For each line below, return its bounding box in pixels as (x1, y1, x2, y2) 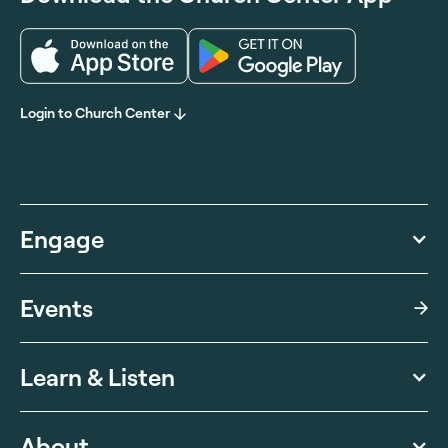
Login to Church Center (20, 104, 170, 122)
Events (20, 293, 93, 324)
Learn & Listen (20, 362, 175, 393)
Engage (20, 224, 104, 255)
